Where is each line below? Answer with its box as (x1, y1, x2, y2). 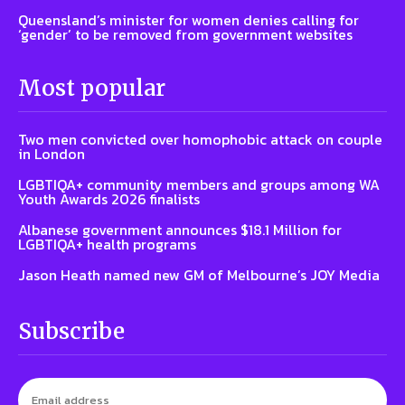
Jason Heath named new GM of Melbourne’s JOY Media (18, 264, 380, 287)
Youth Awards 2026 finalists (18, 188, 200, 211)
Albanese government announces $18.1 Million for (18, 219, 342, 241)
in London (18, 143, 85, 165)
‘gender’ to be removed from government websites (18, 24, 353, 46)
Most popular (18, 74, 165, 103)
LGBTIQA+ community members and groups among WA (18, 174, 380, 196)
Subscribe (18, 317, 125, 346)
